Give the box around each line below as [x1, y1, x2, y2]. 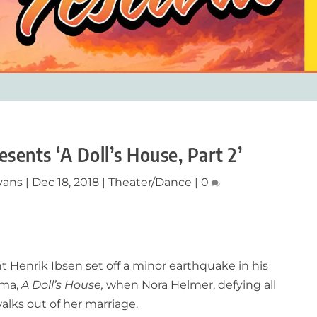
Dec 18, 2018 [32, 175, 100, 190]
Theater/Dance [108, 175, 192, 190]
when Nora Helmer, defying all [103, 278, 277, 292]
